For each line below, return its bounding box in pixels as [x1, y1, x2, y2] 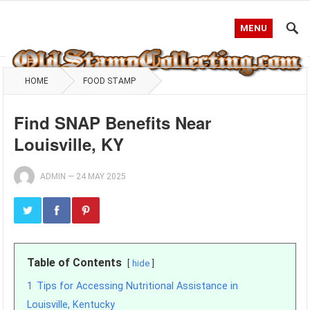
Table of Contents [27, 256, 122, 269]
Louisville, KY [14, 132, 125, 156]
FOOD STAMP [83, 76, 136, 86]
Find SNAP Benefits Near [14, 111, 212, 134]
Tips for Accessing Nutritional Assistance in [37, 280, 239, 292]
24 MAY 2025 [76, 172, 127, 181]
